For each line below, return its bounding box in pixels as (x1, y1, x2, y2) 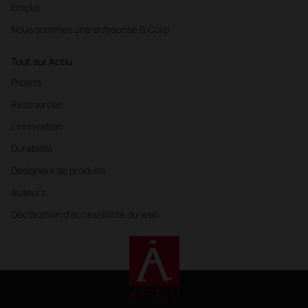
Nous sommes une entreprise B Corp (11, 22, 169, 36)
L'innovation (11, 119, 62, 133)
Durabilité (11, 141, 52, 155)
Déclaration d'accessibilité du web (11, 207, 159, 221)
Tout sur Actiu (11, 54, 72, 68)
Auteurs (11, 185, 45, 199)
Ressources (11, 97, 63, 111)
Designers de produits (11, 163, 105, 177)
